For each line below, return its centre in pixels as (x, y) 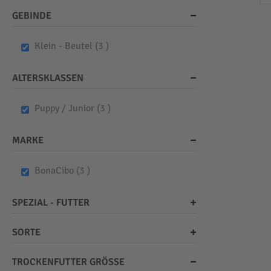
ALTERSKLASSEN (48, 78)
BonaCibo (55, 171)
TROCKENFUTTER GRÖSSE (66, 262)
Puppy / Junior (65, 109)
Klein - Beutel (64, 46)
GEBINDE (32, 16)
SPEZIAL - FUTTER (51, 203)
